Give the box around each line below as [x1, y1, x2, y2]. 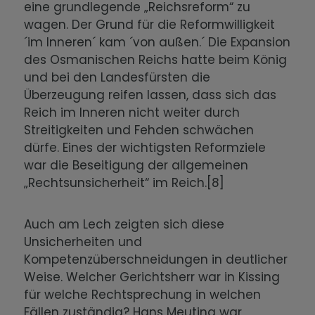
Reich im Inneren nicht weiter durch [24, 104, 240, 122]
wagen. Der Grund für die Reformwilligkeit [24, 16, 276, 34]
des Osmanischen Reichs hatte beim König [24, 51, 288, 69]
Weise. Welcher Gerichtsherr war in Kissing [24, 269, 281, 286]
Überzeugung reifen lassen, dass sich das [24, 86, 277, 104]
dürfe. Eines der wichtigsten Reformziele [24, 139, 266, 157]
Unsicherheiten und [24, 233, 143, 251]
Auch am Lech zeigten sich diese [24, 216, 225, 233]
